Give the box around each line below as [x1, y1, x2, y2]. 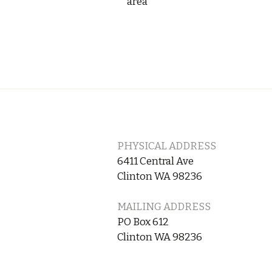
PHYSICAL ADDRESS [117, 140, 216, 152]
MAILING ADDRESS [117, 200, 211, 213]
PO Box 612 [117, 216, 169, 228]
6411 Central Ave [117, 155, 194, 168]
